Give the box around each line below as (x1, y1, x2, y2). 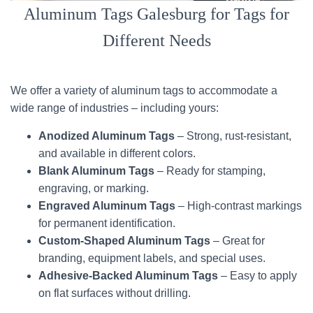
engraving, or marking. (38, 182, 149, 194)
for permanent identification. (38, 217, 175, 229)
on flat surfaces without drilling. (38, 287, 191, 299)
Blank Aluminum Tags (38, 165, 154, 177)
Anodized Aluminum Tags (38, 130, 175, 142)
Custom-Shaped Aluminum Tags (38, 235, 210, 247)
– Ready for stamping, (154, 165, 265, 177)
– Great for (210, 235, 265, 247)
